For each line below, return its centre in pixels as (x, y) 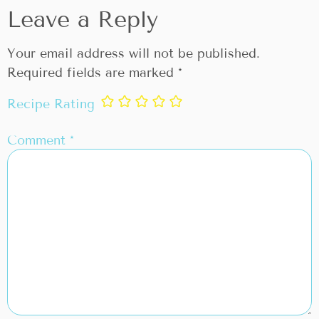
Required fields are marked (93, 72)
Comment (38, 140)
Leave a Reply (83, 19)
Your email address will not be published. (134, 53)
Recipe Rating (51, 104)
